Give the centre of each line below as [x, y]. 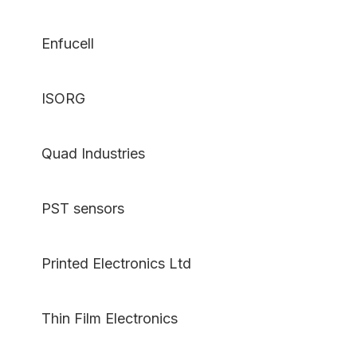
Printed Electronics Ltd [108, 264]
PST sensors [75, 209]
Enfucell [60, 44]
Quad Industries [85, 154]
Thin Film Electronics [102, 319]
